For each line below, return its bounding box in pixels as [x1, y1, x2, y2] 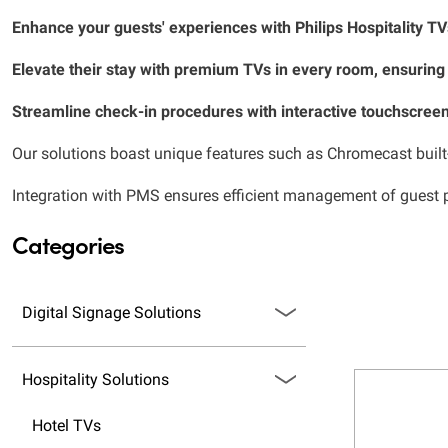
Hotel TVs [32, 416, 101, 435]
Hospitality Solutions [22, 370, 169, 389]
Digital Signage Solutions [22, 303, 201, 322]
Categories [12, 227, 124, 260]
